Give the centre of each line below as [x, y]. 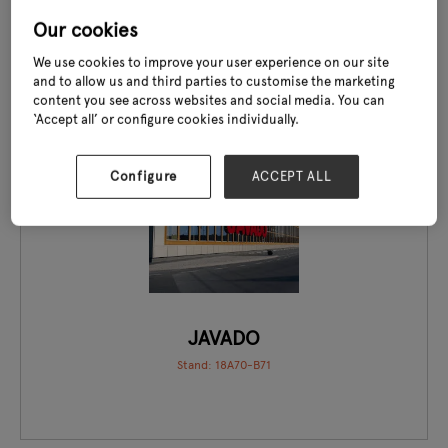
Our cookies [86, 31]
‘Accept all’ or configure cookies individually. [166, 120]
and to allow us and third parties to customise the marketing [214, 82]
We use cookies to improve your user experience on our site [211, 63]
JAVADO [224, 338]
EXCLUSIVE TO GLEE [352, 157]
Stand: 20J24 [224, 14]
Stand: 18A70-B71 [224, 364]
